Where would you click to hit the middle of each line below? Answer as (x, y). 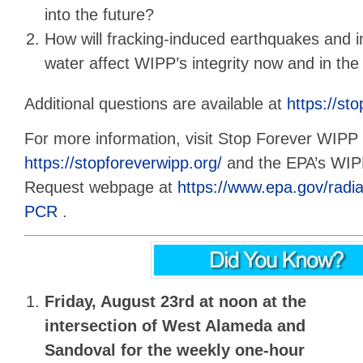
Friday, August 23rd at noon (154, 302)
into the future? (100, 15)
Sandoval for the (111, 350)
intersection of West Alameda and (175, 326)
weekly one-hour (241, 350)
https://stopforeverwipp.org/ (123, 163)
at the (285, 302)
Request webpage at (101, 188)
